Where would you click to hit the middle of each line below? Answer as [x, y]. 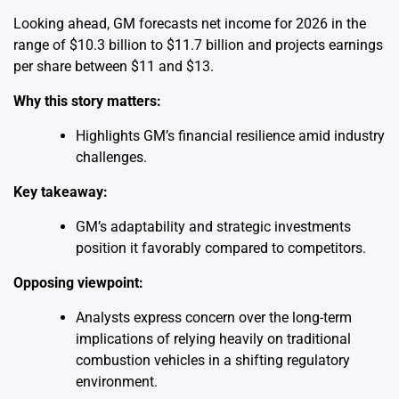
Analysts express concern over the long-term [214, 318]
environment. [117, 382]
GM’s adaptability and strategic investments [213, 227]
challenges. [111, 158]
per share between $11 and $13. [114, 67]
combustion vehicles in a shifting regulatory [213, 361]
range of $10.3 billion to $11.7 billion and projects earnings [198, 45]
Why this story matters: [87, 102]
